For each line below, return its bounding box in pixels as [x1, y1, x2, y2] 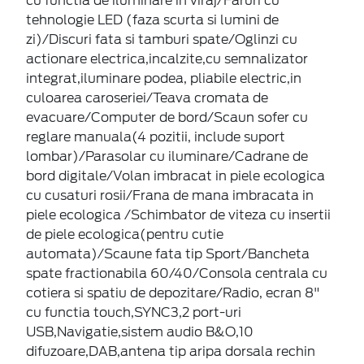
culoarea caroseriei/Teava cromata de [26, 89, 268, 106]
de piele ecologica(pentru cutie [26, 226, 223, 242]
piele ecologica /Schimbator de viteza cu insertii [26, 206, 331, 223]
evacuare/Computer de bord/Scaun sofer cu [26, 109, 308, 125]
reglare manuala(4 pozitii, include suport [26, 128, 285, 145]
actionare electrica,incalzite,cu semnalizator [26, 50, 308, 67]
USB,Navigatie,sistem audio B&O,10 [26, 323, 253, 340]
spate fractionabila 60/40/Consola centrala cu [26, 265, 327, 281]
